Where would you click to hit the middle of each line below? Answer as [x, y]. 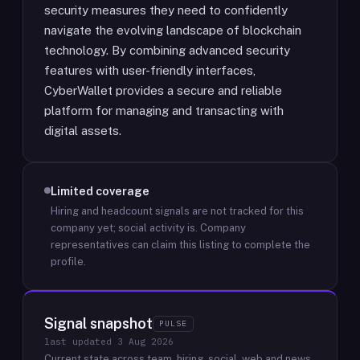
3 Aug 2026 [145, 342]
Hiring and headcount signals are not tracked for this [177, 211]
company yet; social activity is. [124, 228]
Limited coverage [100, 191]
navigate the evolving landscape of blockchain [173, 30]
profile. [68, 262]
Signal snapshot [98, 323]
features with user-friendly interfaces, [150, 70]
